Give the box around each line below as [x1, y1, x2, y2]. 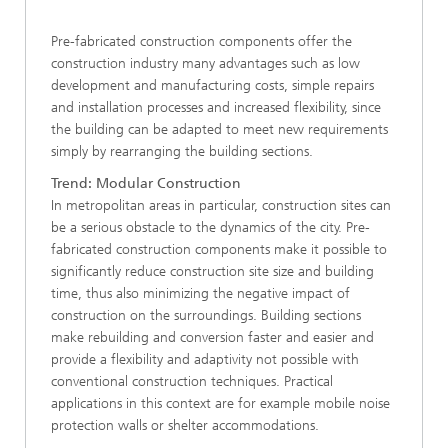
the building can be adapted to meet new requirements [51, 121, 388, 138]
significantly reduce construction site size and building [51, 263, 374, 280]
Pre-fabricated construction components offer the [51, 33, 352, 50]
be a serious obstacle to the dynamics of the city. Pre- [51, 219, 370, 236]
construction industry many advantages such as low [51, 55, 360, 72]
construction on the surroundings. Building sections [51, 307, 361, 324]
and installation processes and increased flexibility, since [51, 99, 381, 116]
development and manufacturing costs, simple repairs [51, 77, 374, 94]
